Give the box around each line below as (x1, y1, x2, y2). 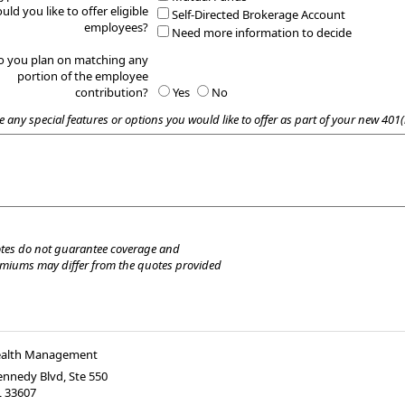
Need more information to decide (172, 24, 353, 42)
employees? (83, 19, 148, 36)
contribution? (74, 84, 148, 101)
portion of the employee (16, 68, 148, 85)
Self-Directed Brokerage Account (172, 6, 346, 24)
